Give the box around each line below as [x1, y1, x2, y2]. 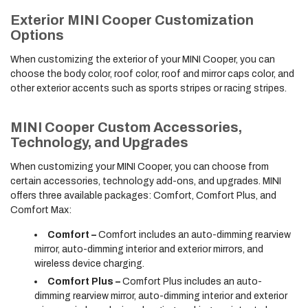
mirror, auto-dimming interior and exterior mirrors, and [34, 244, 263, 254]
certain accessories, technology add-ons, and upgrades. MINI [10, 176, 281, 186]
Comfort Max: [10, 205, 71, 215]
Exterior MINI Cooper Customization [10, 12, 254, 27]
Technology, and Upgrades [10, 135, 188, 150]
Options [10, 27, 64, 43]
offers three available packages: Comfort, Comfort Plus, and [10, 190, 276, 201]
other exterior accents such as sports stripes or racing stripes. [10, 83, 287, 93]
